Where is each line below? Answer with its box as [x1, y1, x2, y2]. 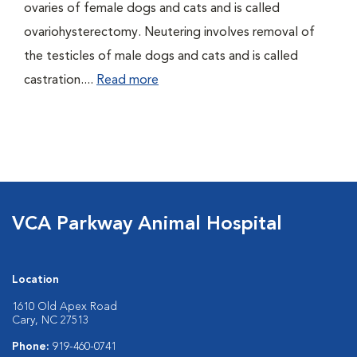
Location [12, 274, 59, 285]
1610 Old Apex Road [12, 301, 117, 312]
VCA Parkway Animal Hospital [12, 215, 282, 234]
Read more [96, 74, 159, 87]
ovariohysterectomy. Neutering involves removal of [24, 26, 315, 39]
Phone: [12, 341, 53, 352]
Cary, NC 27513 [12, 315, 88, 326]
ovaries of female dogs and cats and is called [24, 2, 280, 15]
